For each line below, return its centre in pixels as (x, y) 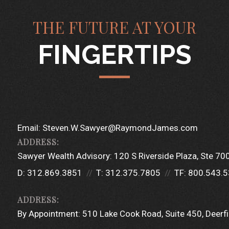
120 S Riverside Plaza (155, 156)
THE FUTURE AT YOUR (114, 27)
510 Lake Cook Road (122, 214)
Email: (30, 128)
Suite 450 (184, 214)
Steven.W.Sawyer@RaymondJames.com (120, 128)
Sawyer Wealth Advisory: (65, 156)
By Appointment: (49, 214)
